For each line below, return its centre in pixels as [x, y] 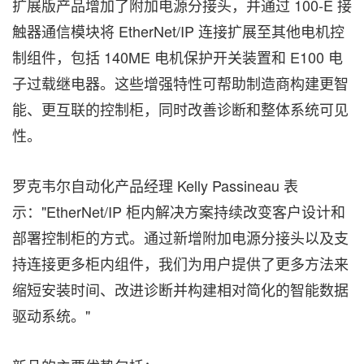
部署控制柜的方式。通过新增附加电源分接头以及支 [180, 237]
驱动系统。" [51, 315]
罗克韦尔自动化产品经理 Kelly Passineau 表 [155, 185]
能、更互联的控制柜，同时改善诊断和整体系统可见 [180, 108]
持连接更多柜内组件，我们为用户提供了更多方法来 [180, 263]
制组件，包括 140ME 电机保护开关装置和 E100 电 [178, 56]
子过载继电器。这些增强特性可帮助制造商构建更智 [180, 82]
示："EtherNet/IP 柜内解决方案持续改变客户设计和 [179, 211]
